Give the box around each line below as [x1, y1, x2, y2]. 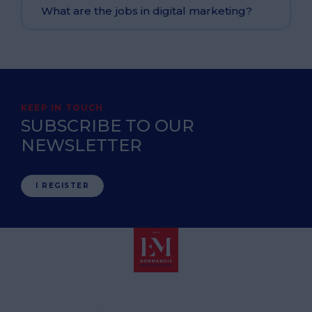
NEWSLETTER [21, 135, 142, 155]
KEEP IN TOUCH [21, 102, 104, 113]
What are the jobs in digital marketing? [41, 4, 252, 17]
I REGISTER [36, 181, 90, 190]
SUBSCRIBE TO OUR [21, 116, 194, 136]
